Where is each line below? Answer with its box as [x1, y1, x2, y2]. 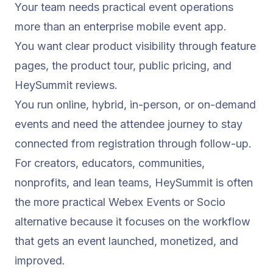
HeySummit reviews [15, 79, 115, 92]
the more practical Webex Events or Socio [15, 196, 225, 209]
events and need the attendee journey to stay [15, 118, 243, 131]
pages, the [15, 59, 71, 73]
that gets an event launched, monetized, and [15, 235, 238, 248]
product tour [71, 59, 133, 73]
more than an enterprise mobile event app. [15, 20, 227, 34]
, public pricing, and [133, 59, 232, 73]
